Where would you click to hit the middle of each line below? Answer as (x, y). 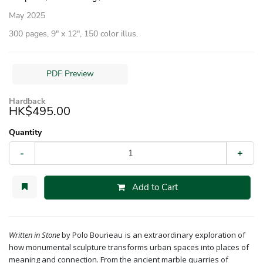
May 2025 (27, 15)
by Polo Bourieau (92, 235)
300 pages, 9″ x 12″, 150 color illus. (73, 33)
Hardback (27, 101)
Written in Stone (35, 235)
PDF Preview (70, 74)
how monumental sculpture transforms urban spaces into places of (129, 247)
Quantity (25, 132)
